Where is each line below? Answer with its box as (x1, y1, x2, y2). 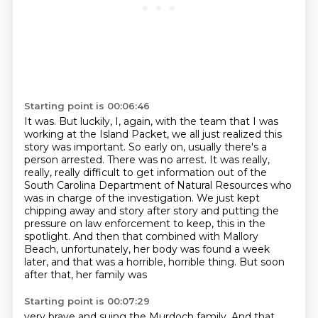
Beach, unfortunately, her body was (23, 243, 202, 256)
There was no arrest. (106, 153, 209, 166)
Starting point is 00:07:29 (23, 295, 150, 307)
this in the (216, 217, 265, 230)
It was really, (209, 153, 270, 166)
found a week (202, 243, 270, 256)
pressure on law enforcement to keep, (23, 217, 216, 230)
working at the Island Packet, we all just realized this (23, 128, 282, 141)
